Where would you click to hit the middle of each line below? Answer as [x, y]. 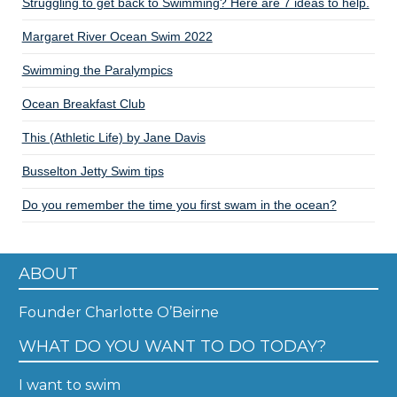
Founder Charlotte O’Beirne [119, 313]
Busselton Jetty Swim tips [93, 171]
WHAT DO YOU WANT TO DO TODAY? [172, 346]
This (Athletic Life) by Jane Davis [113, 137]
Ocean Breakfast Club [83, 103]
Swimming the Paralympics [97, 70]
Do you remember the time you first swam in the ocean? [179, 204]
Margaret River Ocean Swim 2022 [117, 36]
